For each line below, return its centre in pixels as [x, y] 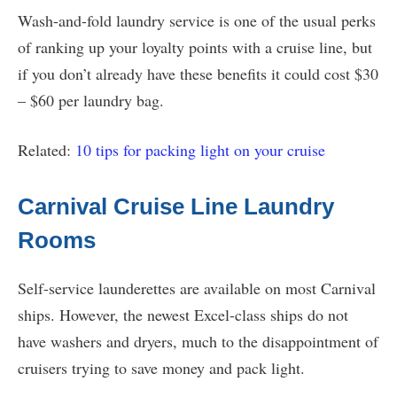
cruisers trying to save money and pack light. [161, 368]
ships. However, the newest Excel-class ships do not [183, 315]
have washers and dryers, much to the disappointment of [198, 342]
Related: [47, 150]
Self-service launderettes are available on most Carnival [197, 288]
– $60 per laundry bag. [91, 101]
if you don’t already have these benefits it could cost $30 [198, 74]
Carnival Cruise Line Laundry [176, 207]
